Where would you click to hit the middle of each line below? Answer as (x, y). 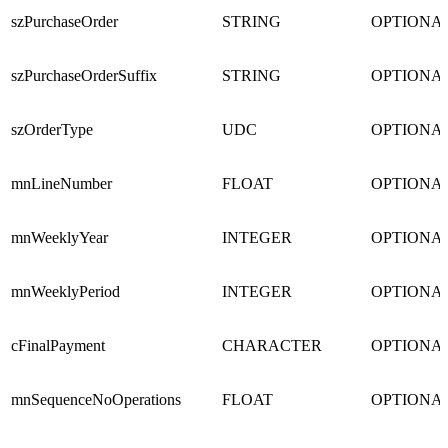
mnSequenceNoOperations (96, 400)
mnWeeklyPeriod (65, 292)
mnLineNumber (61, 184)
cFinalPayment (58, 346)
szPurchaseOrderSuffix (84, 76)
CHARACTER (272, 346)
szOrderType (52, 130)
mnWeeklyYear (59, 238)
